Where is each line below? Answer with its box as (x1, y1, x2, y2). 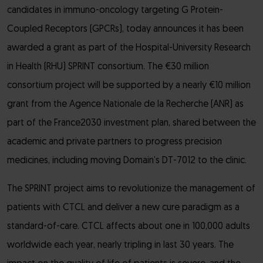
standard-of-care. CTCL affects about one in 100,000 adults (7, 222, 250, 231)
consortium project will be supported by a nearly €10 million (7, 81, 251, 90)
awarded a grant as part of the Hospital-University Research (7, 43, 251, 53)
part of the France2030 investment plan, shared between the (7, 119, 256, 128)
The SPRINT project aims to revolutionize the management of (7, 184, 255, 194)
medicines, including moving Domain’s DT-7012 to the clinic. (7, 156, 247, 166)
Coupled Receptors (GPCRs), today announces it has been (7, 25, 244, 34)
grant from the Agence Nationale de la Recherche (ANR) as (7, 100, 244, 109)
